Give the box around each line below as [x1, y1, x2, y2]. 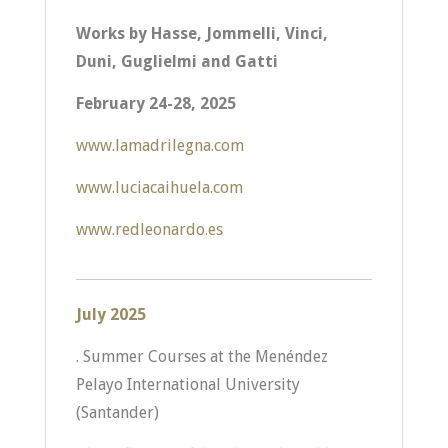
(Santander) [75, 403, 159, 422]
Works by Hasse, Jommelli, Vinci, [75, 24, 328, 43]
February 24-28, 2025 [75, 94, 236, 113]
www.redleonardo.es [75, 220, 223, 239]
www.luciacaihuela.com [75, 178, 243, 197]
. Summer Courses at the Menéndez [75, 347, 328, 366]
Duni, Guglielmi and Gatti [75, 52, 278, 71]
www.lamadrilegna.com [75, 136, 244, 155]
